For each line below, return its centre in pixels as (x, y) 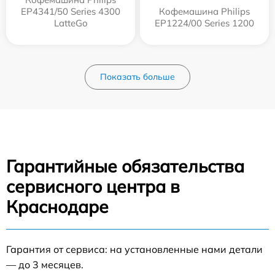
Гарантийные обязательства (125, 166)
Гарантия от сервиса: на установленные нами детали (134, 250)
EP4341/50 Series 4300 (71, 12)
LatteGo (71, 23)
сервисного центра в (93, 187)
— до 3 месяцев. (45, 265)
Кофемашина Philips (204, 12)
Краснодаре (57, 207)
